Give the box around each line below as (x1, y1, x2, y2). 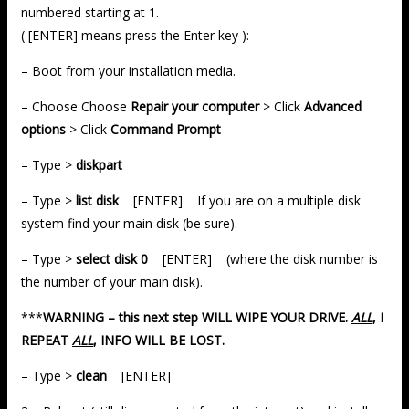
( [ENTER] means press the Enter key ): (21, 26, 249, 44)
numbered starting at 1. (21, 3, 159, 21)
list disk (76, 191, 119, 209)
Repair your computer (131, 97, 259, 115)
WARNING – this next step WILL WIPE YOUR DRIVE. (43, 308, 351, 326)
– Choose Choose (21, 97, 131, 115)
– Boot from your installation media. (21, 61, 236, 79)
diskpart (76, 155, 122, 173)
